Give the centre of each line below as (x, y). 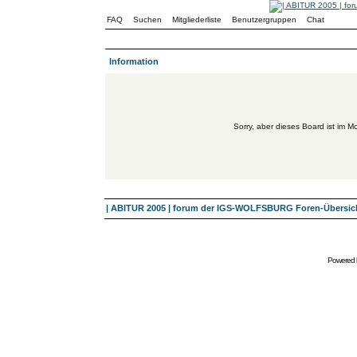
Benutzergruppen (264, 20)
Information (134, 61)
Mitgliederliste (197, 20)
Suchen (147, 20)
